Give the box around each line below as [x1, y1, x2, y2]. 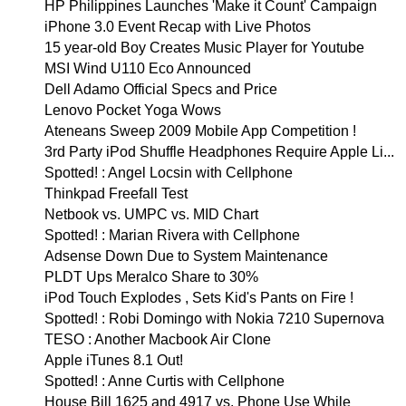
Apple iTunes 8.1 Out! [43, 353, 183, 368]
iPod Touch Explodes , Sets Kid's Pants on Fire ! [43, 290, 353, 305]
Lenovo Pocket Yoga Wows [43, 102, 221, 118]
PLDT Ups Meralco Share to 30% [43, 269, 258, 285]
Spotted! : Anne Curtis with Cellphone [43, 373, 285, 389]
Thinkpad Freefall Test [43, 186, 188, 201]
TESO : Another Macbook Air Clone [43, 332, 271, 347]
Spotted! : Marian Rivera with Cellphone [43, 227, 300, 243]
